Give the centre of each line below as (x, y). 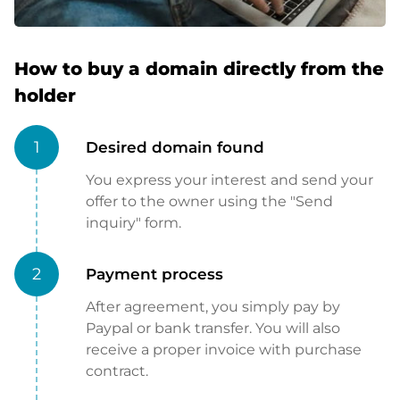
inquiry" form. (133, 223)
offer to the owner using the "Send (209, 202)
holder (45, 96)
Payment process (154, 275)
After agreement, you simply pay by (213, 307)
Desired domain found (175, 148)
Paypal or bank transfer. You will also (213, 329)
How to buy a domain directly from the (199, 69)
